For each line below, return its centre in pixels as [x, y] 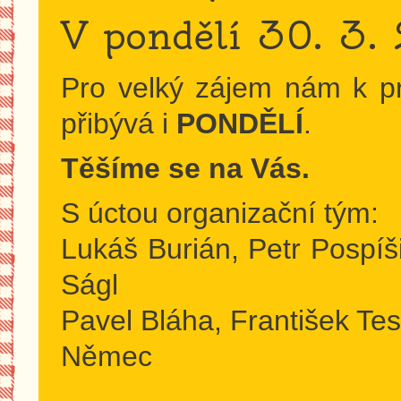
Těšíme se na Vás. [186, 168]
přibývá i [119, 124]
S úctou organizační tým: [220, 213]
